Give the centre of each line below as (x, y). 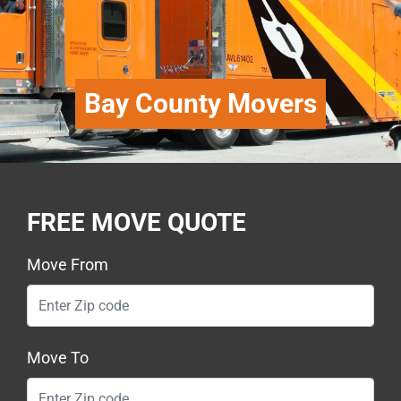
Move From (68, 265)
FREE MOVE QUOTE (137, 223)
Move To (58, 358)
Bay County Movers (200, 104)
